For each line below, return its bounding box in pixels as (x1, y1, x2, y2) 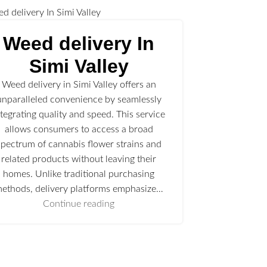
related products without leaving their (1, 154, 157, 164)
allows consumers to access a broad (4, 125, 153, 135)
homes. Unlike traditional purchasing (3, 169, 155, 179)
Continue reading (43, 199, 115, 209)
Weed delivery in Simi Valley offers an (1, 80, 156, 90)
